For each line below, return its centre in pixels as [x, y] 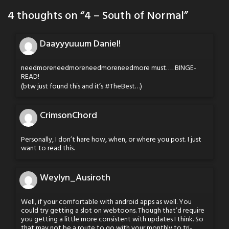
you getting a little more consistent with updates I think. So [112, 219]
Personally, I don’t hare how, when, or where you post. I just [111, 140]
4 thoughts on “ [46, 16]
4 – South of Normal [134, 16]
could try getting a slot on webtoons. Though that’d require [113, 211]
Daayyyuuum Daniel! [80, 44]
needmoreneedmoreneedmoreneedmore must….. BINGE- [109, 68]
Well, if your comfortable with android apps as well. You [106, 202]
